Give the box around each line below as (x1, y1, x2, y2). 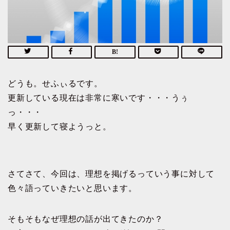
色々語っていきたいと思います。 (8, 183, 137, 193)
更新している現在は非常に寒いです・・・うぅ (8, 93, 189, 102)
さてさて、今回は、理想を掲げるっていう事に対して (8, 169, 215, 178)
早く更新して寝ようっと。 (8, 122, 111, 131)
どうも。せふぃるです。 (8, 79, 103, 88)
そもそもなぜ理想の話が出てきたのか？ (8, 214, 163, 223)
